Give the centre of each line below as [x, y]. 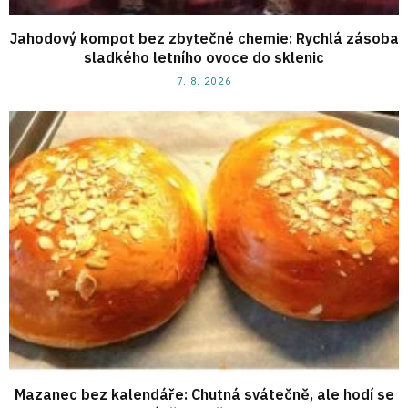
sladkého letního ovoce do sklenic [204, 58]
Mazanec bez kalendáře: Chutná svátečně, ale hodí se [204, 395]
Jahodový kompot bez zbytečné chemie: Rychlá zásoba [204, 39]
